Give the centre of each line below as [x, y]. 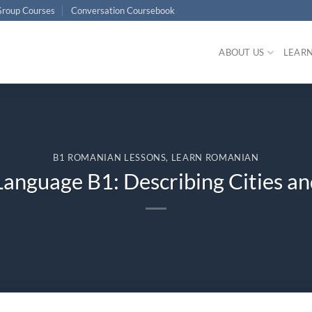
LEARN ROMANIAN [215, 158]
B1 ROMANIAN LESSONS [110, 158]
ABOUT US [242, 52]
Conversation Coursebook [123, 10]
